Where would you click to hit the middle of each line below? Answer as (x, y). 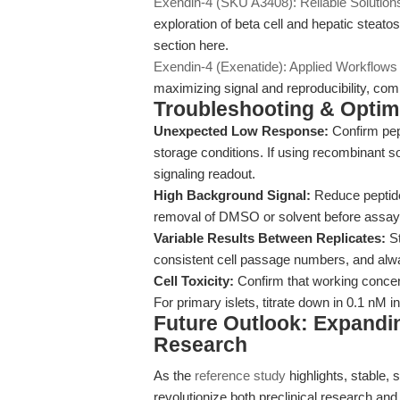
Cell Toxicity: (194, 281)
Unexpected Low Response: (241, 131)
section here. (191, 45)
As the (174, 375)
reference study (240, 375)
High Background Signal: (232, 195)
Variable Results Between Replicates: (270, 238)
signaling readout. (204, 174)
